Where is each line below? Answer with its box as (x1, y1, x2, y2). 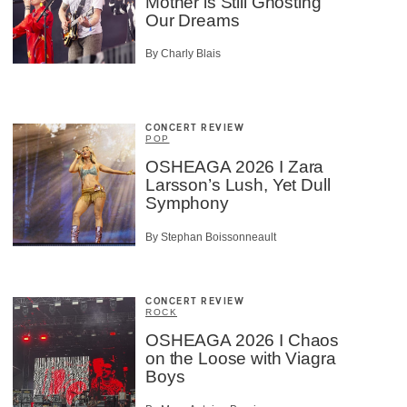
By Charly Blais (145, 47, 221, 61)
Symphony (145, 194, 229, 213)
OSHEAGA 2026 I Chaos (145, 330, 340, 350)
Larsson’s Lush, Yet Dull (145, 175, 331, 195)
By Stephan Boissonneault (145, 230, 276, 243)
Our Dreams (145, 11, 240, 30)
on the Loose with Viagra (145, 348, 336, 368)
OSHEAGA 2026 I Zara (145, 157, 324, 177)
